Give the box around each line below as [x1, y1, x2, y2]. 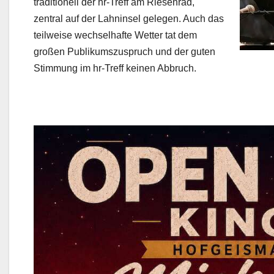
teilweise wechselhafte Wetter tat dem [34, 30, 197, 41]
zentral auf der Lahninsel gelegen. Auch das [34, 13, 224, 24]
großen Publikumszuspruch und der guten [34, 46, 215, 57]
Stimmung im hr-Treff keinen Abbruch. [34, 63, 196, 74]
